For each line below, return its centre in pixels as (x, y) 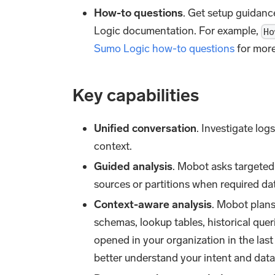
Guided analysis (134, 167)
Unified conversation (145, 128)
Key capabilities (136, 95)
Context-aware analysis (153, 205)
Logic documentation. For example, (178, 30)
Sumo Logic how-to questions (165, 48)
